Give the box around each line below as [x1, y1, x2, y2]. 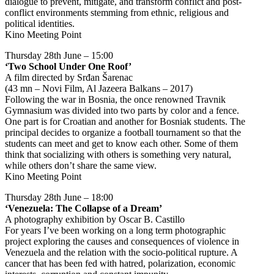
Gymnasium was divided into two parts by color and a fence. [5, 105, 239, 116]
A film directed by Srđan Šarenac [5, 72, 133, 83]
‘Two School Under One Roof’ [5, 61, 131, 72]
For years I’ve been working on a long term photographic [5, 225, 226, 235]
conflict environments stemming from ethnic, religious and [5, 7, 229, 18]
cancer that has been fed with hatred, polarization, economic [5, 258, 235, 268]
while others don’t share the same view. [5, 160, 157, 171]
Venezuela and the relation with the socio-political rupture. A [5, 247, 237, 257]
